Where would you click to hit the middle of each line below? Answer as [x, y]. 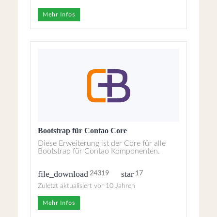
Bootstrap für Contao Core [83, 131]
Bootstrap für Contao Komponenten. [99, 151]
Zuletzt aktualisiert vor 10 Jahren [87, 186]
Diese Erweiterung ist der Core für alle [102, 143]
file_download [63, 174]
